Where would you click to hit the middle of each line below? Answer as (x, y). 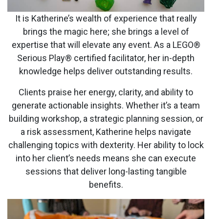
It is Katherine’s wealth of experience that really (106, 19)
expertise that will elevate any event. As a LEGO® (106, 45)
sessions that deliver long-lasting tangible (106, 172)
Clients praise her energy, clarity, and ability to (106, 92)
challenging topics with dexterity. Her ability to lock (106, 145)
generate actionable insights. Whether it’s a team (106, 106)
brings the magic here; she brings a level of (106, 32)
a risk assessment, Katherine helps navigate (106, 132)
